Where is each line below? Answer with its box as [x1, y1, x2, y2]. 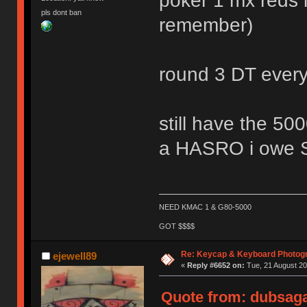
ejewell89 [52, 249, 97, 262]
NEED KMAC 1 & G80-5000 [158, 202, 251, 211]
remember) [158, 14, 253, 36]
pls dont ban [41, 8, 82, 17]
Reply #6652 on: [186, 260, 245, 269]
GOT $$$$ [158, 221, 195, 230]
